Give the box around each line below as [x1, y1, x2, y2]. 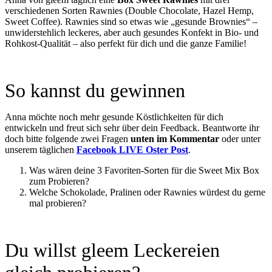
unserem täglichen [5, 144, 76, 155]
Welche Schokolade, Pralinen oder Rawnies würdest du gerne [29, 186, 265, 197]
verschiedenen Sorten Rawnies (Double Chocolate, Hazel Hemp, [5, 5, 254, 16]
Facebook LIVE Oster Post [76, 144, 188, 155]
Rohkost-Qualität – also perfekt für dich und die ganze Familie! [5, 38, 246, 49]
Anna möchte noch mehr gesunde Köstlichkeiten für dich [5, 111, 223, 122]
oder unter [219, 133, 260, 144]
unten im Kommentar [131, 133, 219, 144]
